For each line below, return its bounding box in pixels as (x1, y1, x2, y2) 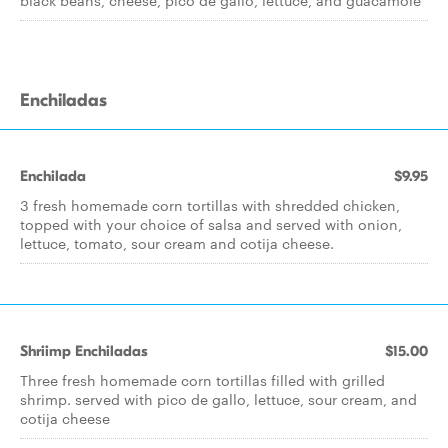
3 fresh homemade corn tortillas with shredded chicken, (20, 195, 400, 215)
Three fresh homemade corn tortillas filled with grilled (20, 370, 385, 390)
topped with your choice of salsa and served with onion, (20, 214, 402, 234)
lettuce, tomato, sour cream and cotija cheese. (20, 233, 334, 253)
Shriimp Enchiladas (20, 342, 148, 360)
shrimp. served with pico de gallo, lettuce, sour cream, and (20, 389, 417, 409)
